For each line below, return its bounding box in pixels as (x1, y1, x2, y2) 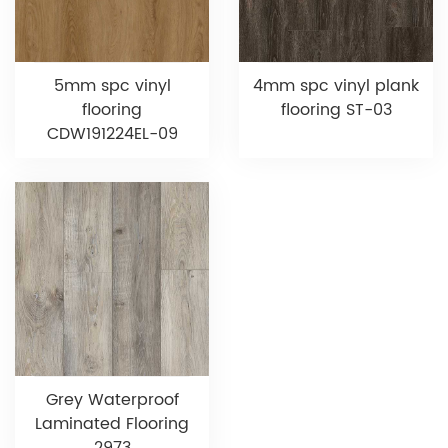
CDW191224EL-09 (46, 121, 178, 148)
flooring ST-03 (280, 97, 392, 124)
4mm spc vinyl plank (253, 73, 419, 100)
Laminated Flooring (35, 411, 189, 438)
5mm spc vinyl (53, 73, 171, 100)
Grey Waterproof (45, 387, 179, 414)
